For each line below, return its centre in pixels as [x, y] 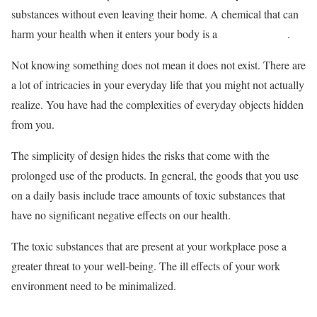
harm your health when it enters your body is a [116, 34]
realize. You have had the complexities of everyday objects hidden [157, 104]
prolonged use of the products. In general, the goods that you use [155, 175]
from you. [33, 124]
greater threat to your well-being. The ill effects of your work [146, 266]
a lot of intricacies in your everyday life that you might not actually [158, 85]
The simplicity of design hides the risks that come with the [140, 155]
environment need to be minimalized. [96, 286]
